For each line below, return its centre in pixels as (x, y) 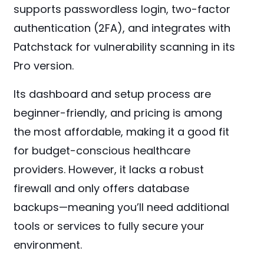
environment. (48, 245)
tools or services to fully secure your (109, 226)
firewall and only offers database (102, 189)
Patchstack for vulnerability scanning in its (125, 47)
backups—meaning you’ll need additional (122, 207)
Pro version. (44, 66)
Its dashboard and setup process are (113, 94)
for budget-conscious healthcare (102, 151)
